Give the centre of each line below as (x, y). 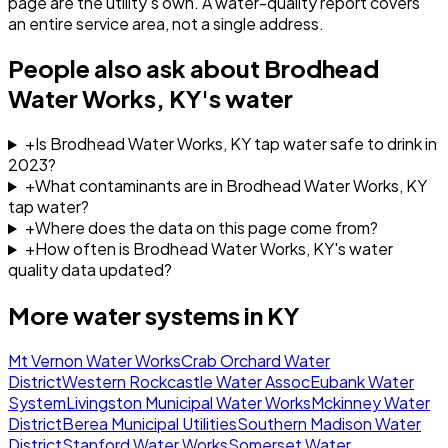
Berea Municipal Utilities (149, 424)
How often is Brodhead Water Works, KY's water (213, 249)
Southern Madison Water (329, 424)
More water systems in (137, 315)
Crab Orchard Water (255, 361)
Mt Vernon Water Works (94, 361)
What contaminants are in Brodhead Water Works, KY (230, 186)
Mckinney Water (370, 403)
